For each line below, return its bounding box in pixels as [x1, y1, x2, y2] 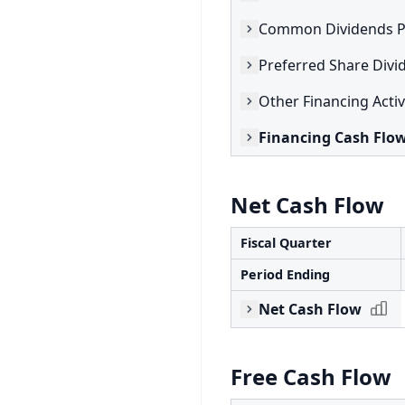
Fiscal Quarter [240, 234, 332, 251]
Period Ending [240, 266, 330, 283]
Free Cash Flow [231, 362, 391, 391]
